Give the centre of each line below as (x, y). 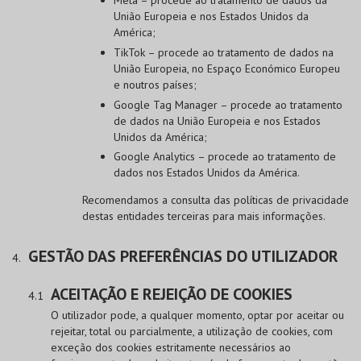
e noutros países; (155, 84)
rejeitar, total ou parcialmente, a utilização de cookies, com (192, 332)
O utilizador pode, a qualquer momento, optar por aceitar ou (197, 315)
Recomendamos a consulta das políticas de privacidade (216, 200)
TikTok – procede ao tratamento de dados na (223, 52)
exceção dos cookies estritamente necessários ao (171, 348)
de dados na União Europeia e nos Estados (217, 120)
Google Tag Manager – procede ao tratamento (228, 104)
